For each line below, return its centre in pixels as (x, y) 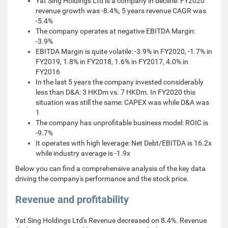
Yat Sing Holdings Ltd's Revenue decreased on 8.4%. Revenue (111, 220)
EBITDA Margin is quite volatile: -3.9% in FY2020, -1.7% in (124, 51)
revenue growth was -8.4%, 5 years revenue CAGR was (121, 11)
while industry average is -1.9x (83, 153)
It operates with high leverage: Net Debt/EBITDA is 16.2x (124, 143)
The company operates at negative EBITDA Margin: (116, 31)
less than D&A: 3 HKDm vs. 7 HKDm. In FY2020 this (116, 92)
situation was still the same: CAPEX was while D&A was (122, 102)
